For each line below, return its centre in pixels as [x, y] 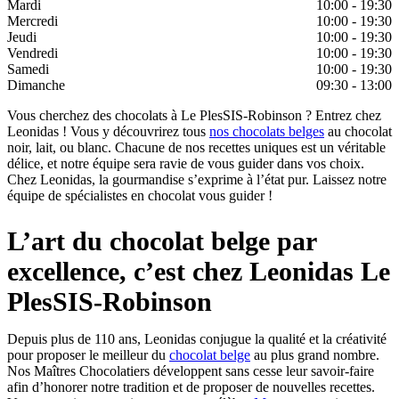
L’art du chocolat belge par [162, 241]
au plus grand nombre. [315, 355]
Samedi [28, 69]
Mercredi [33, 21]
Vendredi [33, 53]
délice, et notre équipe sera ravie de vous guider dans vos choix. [186, 164]
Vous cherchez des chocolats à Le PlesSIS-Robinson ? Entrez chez [194, 116]
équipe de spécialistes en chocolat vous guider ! [140, 196]
